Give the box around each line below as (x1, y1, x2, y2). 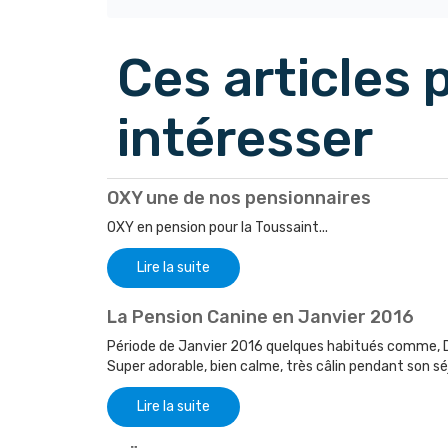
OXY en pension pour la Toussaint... (107, 219, 328, 237)
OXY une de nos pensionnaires (107, 187, 371, 210)
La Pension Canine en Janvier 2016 (107, 306, 414, 329)
